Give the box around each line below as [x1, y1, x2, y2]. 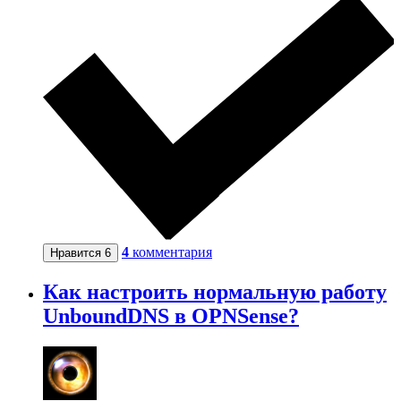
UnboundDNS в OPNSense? [43, 303, 299, 328]
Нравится [50, 245, 105, 260]
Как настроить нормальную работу [43, 279, 387, 303]
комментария [132, 243, 212, 260]
